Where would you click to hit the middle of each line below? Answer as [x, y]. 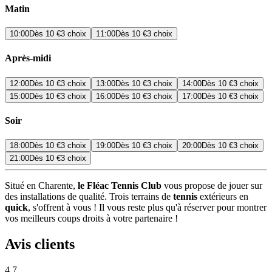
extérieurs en [223, 197]
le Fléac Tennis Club [120, 186]
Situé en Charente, [41, 186]
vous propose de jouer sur [212, 186]
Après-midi [28, 58]
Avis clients [40, 244]
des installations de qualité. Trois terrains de [89, 197]
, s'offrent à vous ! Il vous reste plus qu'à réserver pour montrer [147, 208]
